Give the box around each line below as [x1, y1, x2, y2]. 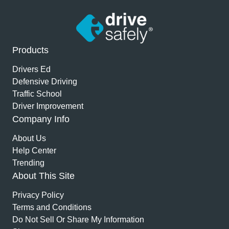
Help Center [12, 146, 56, 155]
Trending [12, 158, 44, 167]
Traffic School [12, 89, 62, 98]
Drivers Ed [12, 65, 51, 74]
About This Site [12, 171, 75, 181]
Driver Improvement [12, 102, 83, 110]
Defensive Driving [12, 77, 77, 86]
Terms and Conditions [12, 203, 91, 212]
